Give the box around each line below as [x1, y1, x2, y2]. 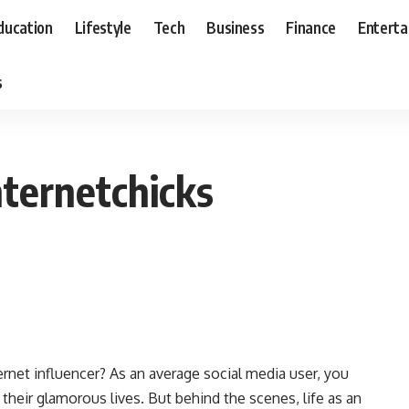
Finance [286, 16, 337, 37]
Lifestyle [74, 16, 131, 37]
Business [206, 16, 265, 37]
